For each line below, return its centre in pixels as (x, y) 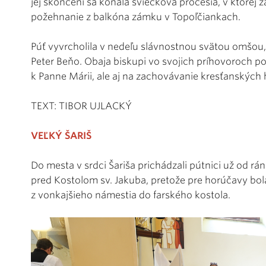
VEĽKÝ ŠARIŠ (61, 135)
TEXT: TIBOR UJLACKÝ (81, 106)
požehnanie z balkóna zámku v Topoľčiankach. (136, 17)
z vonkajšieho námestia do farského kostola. (131, 195)
